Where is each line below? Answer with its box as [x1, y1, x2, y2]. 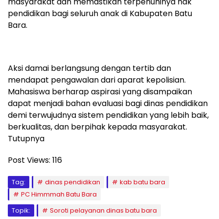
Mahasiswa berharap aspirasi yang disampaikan [8, 86, 192, 97]
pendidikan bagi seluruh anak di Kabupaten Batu [8, 8, 192, 19]
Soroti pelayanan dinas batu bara [50, 206, 157, 215]
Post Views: [8, 154, 50, 166]
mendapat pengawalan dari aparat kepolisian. [8, 74, 186, 86]
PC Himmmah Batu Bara [21, 190, 97, 199]
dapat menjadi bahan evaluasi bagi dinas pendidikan [8, 98, 208, 109]
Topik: [12, 206, 30, 215]
